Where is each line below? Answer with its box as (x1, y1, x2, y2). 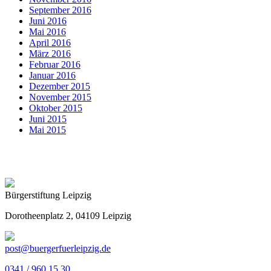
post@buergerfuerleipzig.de (5, 243, 111, 254)
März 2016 (29, 48, 71, 59)
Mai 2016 (29, 27, 66, 38)
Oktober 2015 (29, 103, 82, 114)
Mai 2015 (29, 125, 66, 135)
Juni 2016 (29, 16, 67, 27)
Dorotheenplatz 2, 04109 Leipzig (5, 211, 131, 221)
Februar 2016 (29, 59, 80, 70)
